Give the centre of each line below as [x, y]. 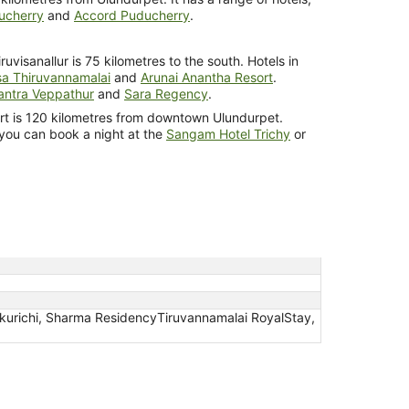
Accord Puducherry [132, 15]
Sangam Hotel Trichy [228, 133]
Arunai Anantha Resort [207, 77]
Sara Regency [166, 93]
